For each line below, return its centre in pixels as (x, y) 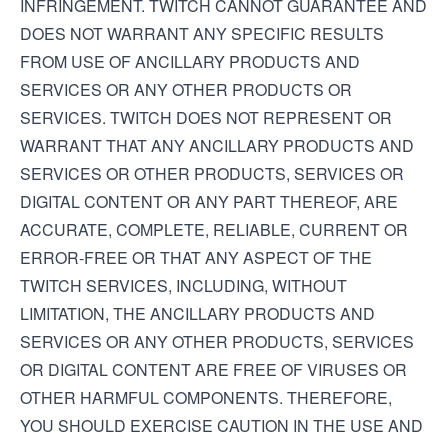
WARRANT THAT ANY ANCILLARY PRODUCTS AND (217, 145)
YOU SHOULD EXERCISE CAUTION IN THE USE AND (221, 425)
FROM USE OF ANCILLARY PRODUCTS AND (190, 61)
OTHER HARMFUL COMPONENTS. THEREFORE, (206, 397)
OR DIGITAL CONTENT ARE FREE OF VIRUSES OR (213, 369)
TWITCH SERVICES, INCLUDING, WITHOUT (183, 285)
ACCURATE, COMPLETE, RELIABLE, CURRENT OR (214, 229)
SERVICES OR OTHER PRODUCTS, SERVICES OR (212, 173)
